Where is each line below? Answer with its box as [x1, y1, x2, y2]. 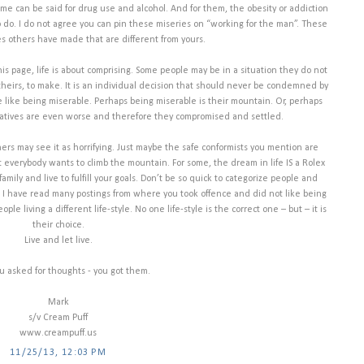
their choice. [32, 220, 84, 231]
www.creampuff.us [19, 328, 97, 339]
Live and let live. [24, 236, 93, 246]
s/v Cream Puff [28, 313, 88, 323]
